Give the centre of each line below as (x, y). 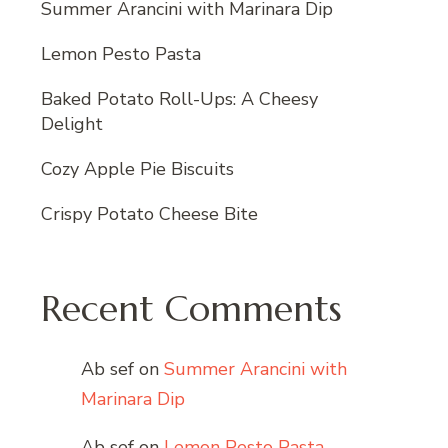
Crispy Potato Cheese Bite (149, 214)
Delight (72, 124)
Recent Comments (191, 309)
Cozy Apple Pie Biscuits (137, 169)
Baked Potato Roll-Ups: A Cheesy (179, 99)
